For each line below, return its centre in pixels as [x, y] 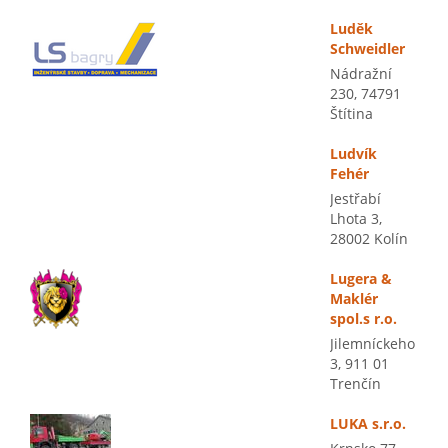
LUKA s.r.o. [368, 423]
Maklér [354, 298]
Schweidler [367, 48]
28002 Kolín [369, 238]
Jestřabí [355, 198]
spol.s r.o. [363, 318]
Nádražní [361, 73]
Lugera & [361, 278]
